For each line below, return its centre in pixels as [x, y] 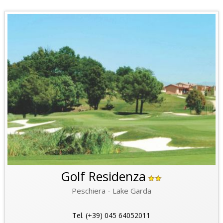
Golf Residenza [104, 176]
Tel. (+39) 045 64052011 [111, 216]
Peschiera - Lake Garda [111, 191]
